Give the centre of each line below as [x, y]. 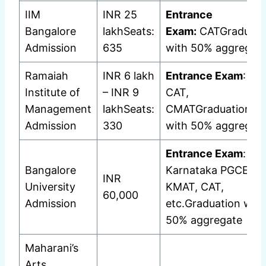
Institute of [53, 93]
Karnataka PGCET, [212, 170]
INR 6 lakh [129, 76]
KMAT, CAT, [195, 187]
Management [58, 109]
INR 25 [120, 15]
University [50, 187]
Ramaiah [47, 76]
